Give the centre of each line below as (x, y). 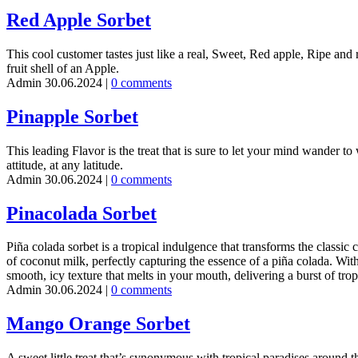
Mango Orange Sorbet (98, 324)
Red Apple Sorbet (79, 20)
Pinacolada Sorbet (82, 213)
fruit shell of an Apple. (63, 68)
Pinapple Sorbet (72, 116)
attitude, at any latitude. (65, 165)
